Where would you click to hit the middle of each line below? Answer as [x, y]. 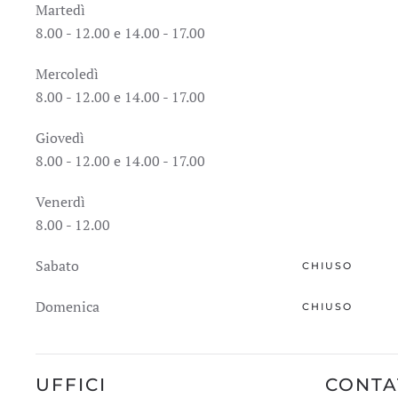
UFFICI [71, 385]
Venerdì [60, 202]
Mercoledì [67, 74]
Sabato [57, 266]
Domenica [68, 306]
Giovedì [60, 138]
